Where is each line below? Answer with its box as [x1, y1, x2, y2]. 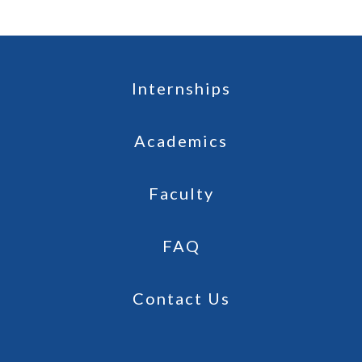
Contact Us [132, 288, 230, 309]
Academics [134, 131, 228, 151]
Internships [131, 78, 231, 99]
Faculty [148, 183, 214, 204]
